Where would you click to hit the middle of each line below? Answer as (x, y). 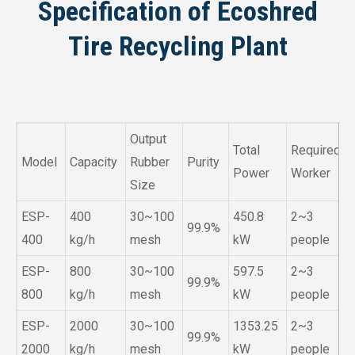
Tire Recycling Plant (177, 46)
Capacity (94, 162)
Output (148, 139)
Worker (311, 174)
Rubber (150, 162)
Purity (203, 162)
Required (316, 151)
